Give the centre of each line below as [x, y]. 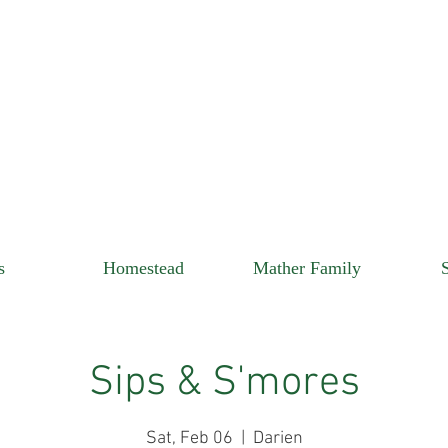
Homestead [143, 268]
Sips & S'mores [224, 384]
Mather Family [306, 268]
